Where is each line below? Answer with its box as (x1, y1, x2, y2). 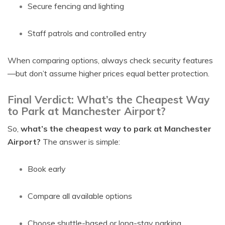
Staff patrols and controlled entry (28, 28, 147, 38)
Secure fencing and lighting (28, 1, 124, 11)
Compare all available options (28, 191, 132, 201)
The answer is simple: (41, 137, 120, 147)
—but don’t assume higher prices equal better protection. (8, 68, 209, 78)
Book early (28, 164, 66, 174)
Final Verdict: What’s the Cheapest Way (8, 93, 209, 106)
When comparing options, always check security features (8, 55, 213, 65)
